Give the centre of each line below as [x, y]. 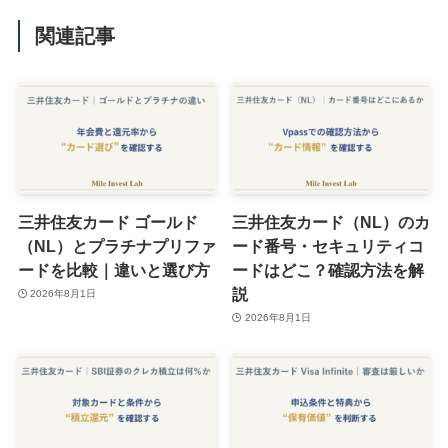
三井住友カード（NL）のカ [331, 221]
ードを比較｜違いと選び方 [113, 269]
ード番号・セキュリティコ [328, 245]
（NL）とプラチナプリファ [116, 245]
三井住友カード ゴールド [107, 221]
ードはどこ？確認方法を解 [328, 269]
